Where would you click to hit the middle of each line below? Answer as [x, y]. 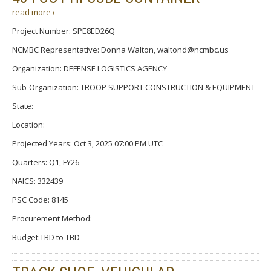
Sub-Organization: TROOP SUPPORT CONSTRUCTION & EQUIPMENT [134, 87]
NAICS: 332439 [38, 181]
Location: [28, 124]
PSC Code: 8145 [40, 199]
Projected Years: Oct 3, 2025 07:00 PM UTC [87, 143]
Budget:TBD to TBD [46, 237]
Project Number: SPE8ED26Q [64, 31]
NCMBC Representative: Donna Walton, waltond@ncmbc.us [120, 49]
